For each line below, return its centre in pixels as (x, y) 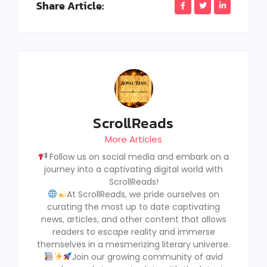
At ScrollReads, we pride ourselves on (143, 194)
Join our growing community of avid (148, 257)
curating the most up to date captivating (133, 207)
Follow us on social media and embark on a (138, 156)
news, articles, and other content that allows (133, 219)
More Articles (133, 139)
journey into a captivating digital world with (133, 169)
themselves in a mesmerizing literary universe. (133, 244)
